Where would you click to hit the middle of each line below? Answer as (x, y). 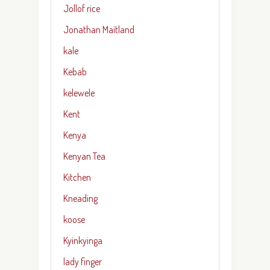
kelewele (79, 93)
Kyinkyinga (83, 240)
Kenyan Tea (84, 156)
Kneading (80, 198)
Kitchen (77, 177)
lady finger (83, 261)
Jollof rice (82, 8)
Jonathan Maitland (99, 29)
